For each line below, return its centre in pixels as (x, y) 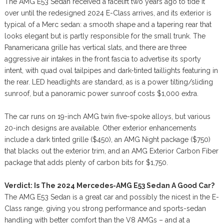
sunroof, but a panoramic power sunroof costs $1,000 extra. (101, 94)
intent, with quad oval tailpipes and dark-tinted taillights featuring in (111, 71)
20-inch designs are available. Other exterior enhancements (100, 128)
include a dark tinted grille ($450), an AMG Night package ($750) (107, 140)
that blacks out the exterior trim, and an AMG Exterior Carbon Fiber (111, 151)
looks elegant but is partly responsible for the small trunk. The (105, 36)
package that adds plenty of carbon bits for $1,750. (86, 163)
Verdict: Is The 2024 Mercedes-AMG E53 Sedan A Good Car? (109, 186)
